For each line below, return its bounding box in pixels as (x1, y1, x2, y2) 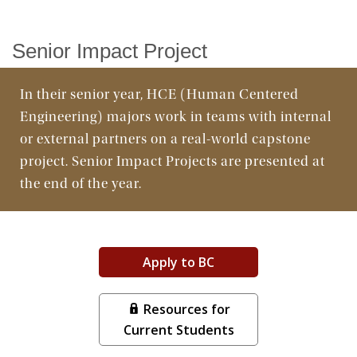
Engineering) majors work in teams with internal (20, 108, 331, 125)
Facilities (113, 32, 159, 47)
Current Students (123, 321, 234, 339)
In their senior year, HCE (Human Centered (20, 86, 299, 103)
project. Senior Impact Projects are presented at (20, 153, 325, 170)
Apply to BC (143, 253, 214, 271)
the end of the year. (20, 175, 142, 192)
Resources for (139, 300, 230, 318)
